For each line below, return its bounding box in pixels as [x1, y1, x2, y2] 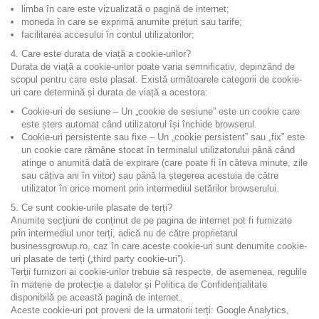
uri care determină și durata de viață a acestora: [11, 87, 208, 98]
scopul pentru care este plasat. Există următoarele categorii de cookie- [11, 74, 302, 85]
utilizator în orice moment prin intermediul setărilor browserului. [21, 183, 279, 194]
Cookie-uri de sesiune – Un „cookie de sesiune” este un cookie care [21, 106, 300, 117]
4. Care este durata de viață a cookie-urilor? [11, 48, 191, 59]
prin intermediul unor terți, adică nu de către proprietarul [11, 228, 238, 239]
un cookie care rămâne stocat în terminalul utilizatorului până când [21, 145, 295, 155]
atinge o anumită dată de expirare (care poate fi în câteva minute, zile [21, 157, 308, 168]
